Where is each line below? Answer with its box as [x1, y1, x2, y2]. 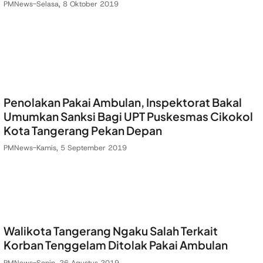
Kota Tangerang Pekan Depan [4, 123, 162, 137]
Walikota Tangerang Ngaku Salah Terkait [4, 224, 218, 238]
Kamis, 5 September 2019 [36, 143, 127, 153]
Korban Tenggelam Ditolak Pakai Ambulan [4, 238, 228, 252]
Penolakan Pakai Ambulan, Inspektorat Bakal [4, 95, 242, 109]
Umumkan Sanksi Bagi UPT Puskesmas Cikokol [4, 109, 253, 123]
